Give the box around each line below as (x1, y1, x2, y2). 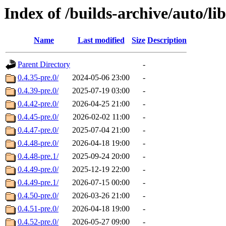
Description (147, 36, 187, 45)
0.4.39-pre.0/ (18, 86, 59, 95)
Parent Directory (18, 60, 70, 69)
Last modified (77, 36, 125, 45)
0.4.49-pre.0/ (18, 165, 59, 174)
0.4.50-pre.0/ (18, 191, 59, 200)
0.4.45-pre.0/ (18, 112, 59, 122)
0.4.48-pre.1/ (18, 152, 59, 161)
